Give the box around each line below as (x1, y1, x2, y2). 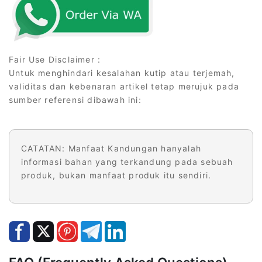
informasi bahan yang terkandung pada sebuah (21, 157, 233, 167)
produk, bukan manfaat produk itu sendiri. (21, 170, 212, 181)
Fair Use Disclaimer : (9, 54, 101, 65)
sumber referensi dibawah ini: (9, 95, 142, 105)
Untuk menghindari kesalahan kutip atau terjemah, (9, 68, 235, 78)
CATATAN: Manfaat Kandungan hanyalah (21, 143, 202, 154)
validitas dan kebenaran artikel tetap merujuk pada (9, 81, 240, 92)
